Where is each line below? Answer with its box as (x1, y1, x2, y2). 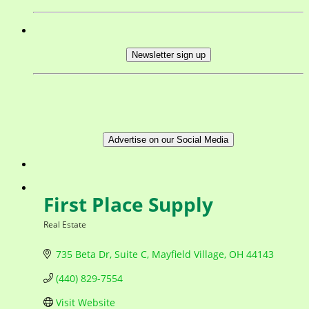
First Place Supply (43, 190, 213, 217)
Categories (43, 228, 86, 239)
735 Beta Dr (55, 247, 110, 261)
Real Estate (43, 218, 86, 230)
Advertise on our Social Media (108, 134, 228, 145)
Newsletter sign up (131, 49, 206, 60)
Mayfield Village (151, 247, 224, 261)
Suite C (114, 247, 147, 261)
